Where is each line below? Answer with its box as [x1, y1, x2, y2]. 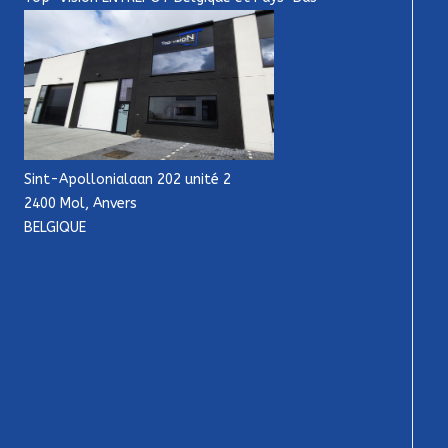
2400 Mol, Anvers [24, 195, 138, 213]
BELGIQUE [24, 219, 87, 237]
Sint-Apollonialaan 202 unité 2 [24, 171, 232, 189]
